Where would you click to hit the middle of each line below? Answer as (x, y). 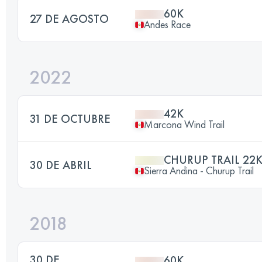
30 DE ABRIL (61, 165)
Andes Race (167, 24)
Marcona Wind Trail (184, 124)
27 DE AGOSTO (69, 19)
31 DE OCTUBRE (70, 119)
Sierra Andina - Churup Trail (199, 170)
